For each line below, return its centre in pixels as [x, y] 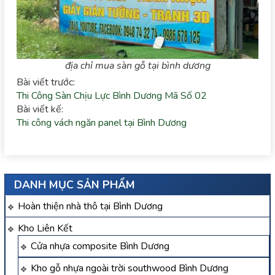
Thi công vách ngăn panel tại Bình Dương [102, 123]
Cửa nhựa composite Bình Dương [100, 246]
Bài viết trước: [46, 83]
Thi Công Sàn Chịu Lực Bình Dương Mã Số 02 [112, 96]
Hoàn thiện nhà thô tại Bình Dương [90, 207]
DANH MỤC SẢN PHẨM [75, 185]
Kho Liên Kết [45, 229]
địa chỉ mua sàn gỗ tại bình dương [137, 66]
